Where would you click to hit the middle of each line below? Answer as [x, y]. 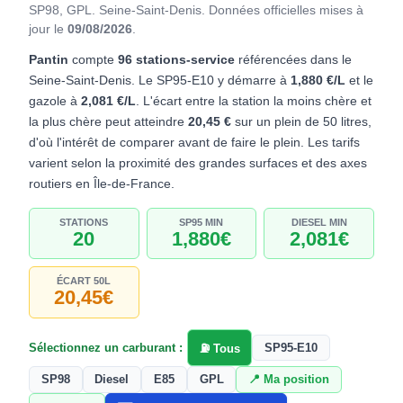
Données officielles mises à [286, 10]
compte [93, 60]
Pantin [49, 60]
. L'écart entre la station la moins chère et [254, 101]
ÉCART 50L [84, 281]
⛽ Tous [219, 349]
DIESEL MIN [319, 222]
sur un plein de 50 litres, [301, 122]
